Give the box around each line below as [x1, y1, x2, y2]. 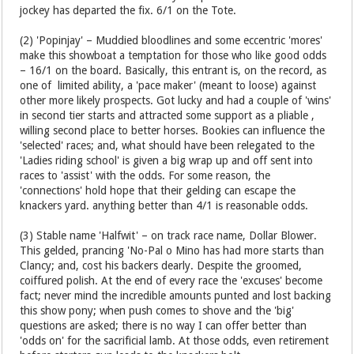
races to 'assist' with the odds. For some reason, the [20, 169, 271, 183]
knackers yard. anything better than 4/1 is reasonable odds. [20, 199, 309, 213]
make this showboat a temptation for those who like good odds [20, 49, 327, 62]
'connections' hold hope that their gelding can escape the [20, 184, 296, 198]
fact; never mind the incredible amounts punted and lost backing [20, 289, 332, 303]
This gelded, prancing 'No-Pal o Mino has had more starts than [20, 244, 325, 258]
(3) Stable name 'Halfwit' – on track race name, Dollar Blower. [20, 229, 318, 243]
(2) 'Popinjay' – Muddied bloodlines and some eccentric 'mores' [20, 34, 323, 47]
